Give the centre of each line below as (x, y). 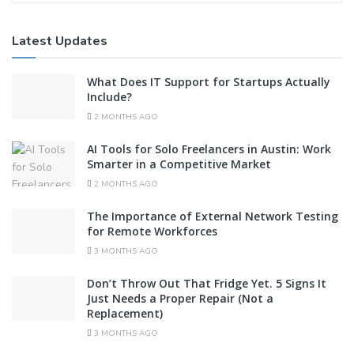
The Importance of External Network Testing (213, 216)
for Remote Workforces (152, 231)
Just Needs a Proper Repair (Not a (180, 298)
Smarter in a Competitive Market (179, 164)
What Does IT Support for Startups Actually (209, 81)
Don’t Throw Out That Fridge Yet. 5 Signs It (207, 283)
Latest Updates (60, 41)
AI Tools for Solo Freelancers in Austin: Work (209, 149)
